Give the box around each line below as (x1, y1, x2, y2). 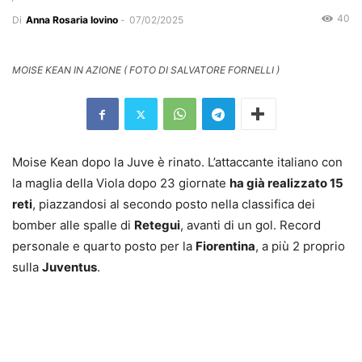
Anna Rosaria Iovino (26, 14, 118, 26)
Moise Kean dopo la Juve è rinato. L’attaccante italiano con (12, 154, 343, 170)
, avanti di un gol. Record (180, 217, 321, 234)
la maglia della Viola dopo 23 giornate (12, 175, 229, 192)
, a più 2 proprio (255, 238, 345, 255)
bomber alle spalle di (12, 217, 134, 234)
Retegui (134, 217, 180, 234)
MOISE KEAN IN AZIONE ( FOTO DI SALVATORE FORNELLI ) (12, 64, 280, 77)
